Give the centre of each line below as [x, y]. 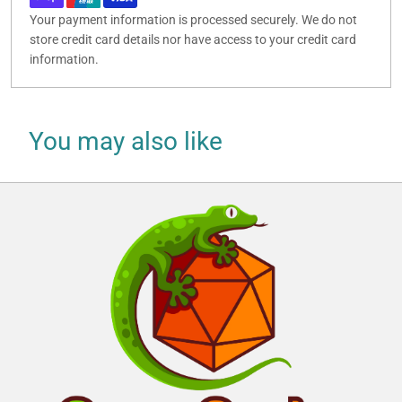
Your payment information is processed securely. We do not [193, 20]
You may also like [126, 142]
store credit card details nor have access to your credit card [193, 40]
